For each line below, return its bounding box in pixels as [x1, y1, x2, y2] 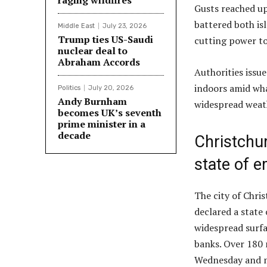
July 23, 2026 [103, 22, 147, 30]
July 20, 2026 [88, 84, 133, 92]
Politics [58, 84, 80, 92]
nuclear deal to [58, 44, 128, 58]
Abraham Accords [58, 55, 140, 69]
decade [58, 129, 91, 142]
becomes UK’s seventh [58, 106, 162, 120]
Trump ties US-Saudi [58, 33, 153, 46]
